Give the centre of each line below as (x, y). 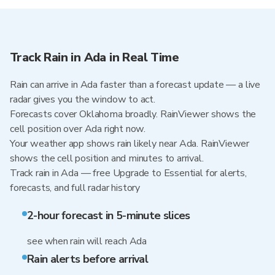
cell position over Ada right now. (78, 129)
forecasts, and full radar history (75, 188)
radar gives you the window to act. (83, 99)
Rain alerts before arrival (88, 259)
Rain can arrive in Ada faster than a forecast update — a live (135, 85)
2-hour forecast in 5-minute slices (109, 215)
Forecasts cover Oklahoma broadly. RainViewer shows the (133, 114)
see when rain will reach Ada (87, 241)
